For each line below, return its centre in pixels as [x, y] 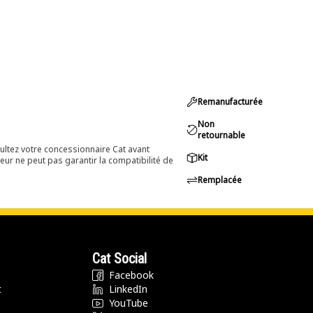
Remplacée [220, 180]
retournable [221, 135]
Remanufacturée [230, 102]
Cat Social [119, 259]
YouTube [128, 303]
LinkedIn [128, 289]
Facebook [131, 275]
